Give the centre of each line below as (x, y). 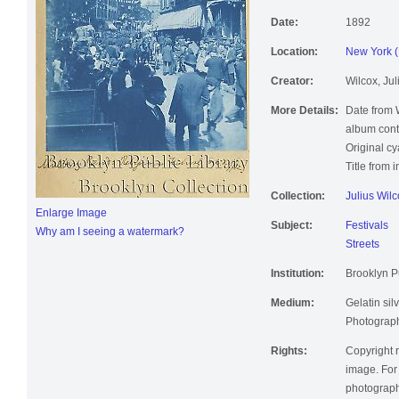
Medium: (293, 309)
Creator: (292, 87)
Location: (294, 57)
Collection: (298, 202)
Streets (362, 250)
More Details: (305, 116)
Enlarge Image (71, 219)
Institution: (297, 279)
